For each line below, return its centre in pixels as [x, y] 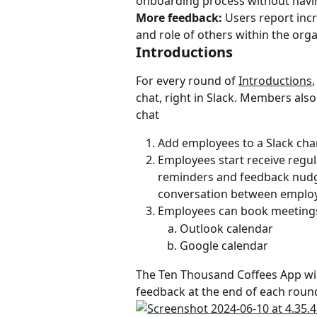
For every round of [187, 81]
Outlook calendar [226, 228]
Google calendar [224, 246]
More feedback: [179, 18]
